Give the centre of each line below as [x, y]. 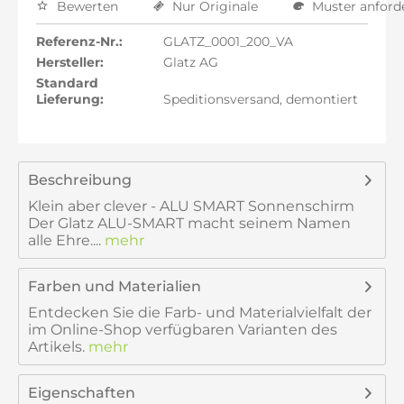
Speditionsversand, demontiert [258, 99]
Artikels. [56, 347]
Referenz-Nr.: [79, 41]
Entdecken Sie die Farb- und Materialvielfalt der [200, 312]
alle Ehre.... [64, 240]
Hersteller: [70, 62]
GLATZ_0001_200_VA [226, 41]
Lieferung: [70, 99]
